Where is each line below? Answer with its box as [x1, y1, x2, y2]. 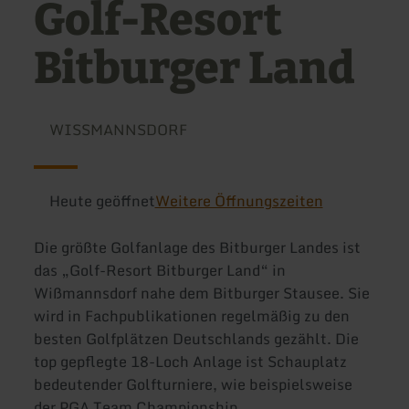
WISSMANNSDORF [48, 118, 187, 142]
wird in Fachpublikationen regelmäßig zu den [34, 304, 351, 329]
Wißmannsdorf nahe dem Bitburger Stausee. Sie [34, 281, 371, 306]
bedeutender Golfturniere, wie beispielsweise [34, 372, 353, 397]
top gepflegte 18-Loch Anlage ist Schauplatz [34, 350, 348, 374]
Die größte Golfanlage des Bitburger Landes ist [34, 236, 362, 260]
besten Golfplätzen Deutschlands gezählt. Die [34, 327, 360, 351]
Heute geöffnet [48, 189, 155, 213]
